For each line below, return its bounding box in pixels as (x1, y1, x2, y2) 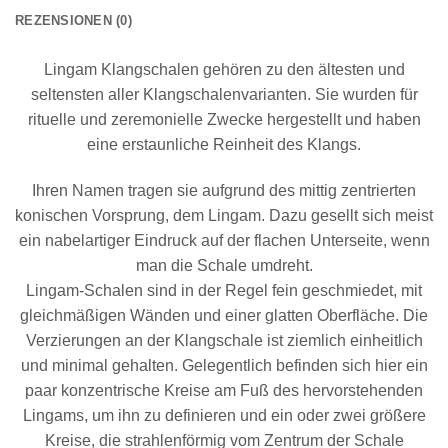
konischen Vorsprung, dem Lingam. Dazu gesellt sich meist (15, 206, 433, 224)
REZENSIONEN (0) (15, 12, 132, 28)
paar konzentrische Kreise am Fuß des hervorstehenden (25, 381, 423, 399)
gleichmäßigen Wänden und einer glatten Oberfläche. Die (20, 306, 428, 324)
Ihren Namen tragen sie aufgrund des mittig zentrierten (32, 181, 416, 199)
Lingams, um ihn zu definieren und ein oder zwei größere (22, 406, 426, 424)
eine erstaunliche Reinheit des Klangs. (87, 135, 361, 153)
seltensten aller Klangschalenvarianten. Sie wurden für (30, 85, 418, 103)
